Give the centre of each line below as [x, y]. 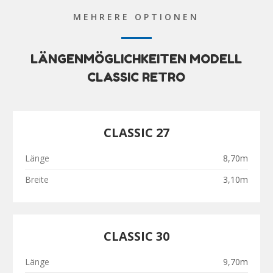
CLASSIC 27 [136, 133]
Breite [37, 180]
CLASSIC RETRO [136, 78]
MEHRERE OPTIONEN [136, 17]
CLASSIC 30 [136, 236]
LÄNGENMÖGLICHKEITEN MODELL [136, 59]
